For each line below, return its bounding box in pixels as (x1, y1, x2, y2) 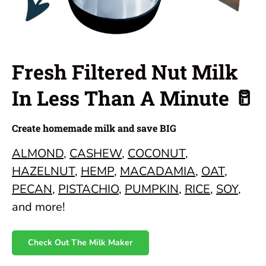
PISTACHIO (58, 180, 119, 197)
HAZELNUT (12, 163, 75, 179)
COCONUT (128, 145, 185, 161)
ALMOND (12, 145, 64, 161)
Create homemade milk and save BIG (12, 121, 176, 134)
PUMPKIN (125, 180, 179, 197)
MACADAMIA (120, 163, 195, 179)
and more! (12, 198, 65, 215)
